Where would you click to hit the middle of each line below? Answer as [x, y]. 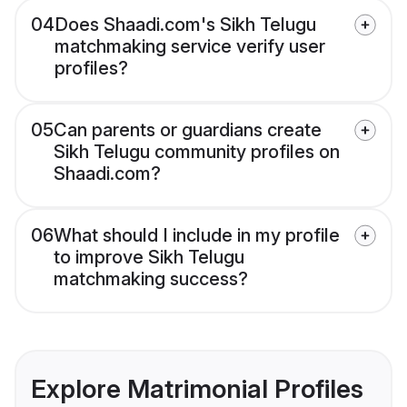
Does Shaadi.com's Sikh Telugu [185, 25]
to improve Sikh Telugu [149, 258]
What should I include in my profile [197, 236]
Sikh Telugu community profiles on [197, 152]
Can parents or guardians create [188, 130]
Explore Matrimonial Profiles [197, 389]
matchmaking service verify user [190, 47]
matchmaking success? [151, 279]
